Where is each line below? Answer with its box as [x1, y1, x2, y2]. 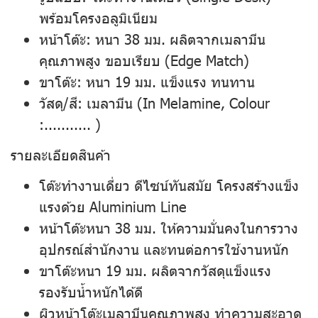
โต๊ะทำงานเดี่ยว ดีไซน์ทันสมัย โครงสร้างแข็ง [39, 175, 299, 194]
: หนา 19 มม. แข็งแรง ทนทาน [77, 72, 255, 90]
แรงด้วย [39, 197, 89, 215]
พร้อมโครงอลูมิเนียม [39, 8, 158, 26]
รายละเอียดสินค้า [11, 145, 111, 163]
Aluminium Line [89, 197, 187, 215]
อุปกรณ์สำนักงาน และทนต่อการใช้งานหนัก [39, 239, 289, 258]
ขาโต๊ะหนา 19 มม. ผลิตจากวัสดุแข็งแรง [39, 261, 271, 279]
